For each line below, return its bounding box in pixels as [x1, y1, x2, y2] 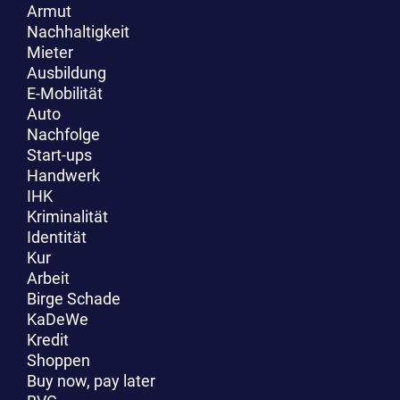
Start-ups [27, 146, 92, 165]
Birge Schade [27, 289, 121, 309]
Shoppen [27, 351, 90, 371]
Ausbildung [27, 63, 106, 83]
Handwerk [27, 166, 100, 186]
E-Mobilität [27, 84, 103, 104]
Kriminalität [27, 207, 108, 227]
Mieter [27, 43, 73, 62]
